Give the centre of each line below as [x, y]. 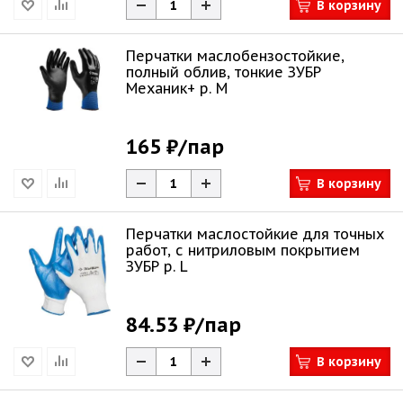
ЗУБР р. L [157, 266]
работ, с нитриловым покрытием [243, 250]
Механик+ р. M [177, 88]
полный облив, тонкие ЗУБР [224, 72]
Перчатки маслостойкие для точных [255, 234]
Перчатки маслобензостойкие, [235, 56]
